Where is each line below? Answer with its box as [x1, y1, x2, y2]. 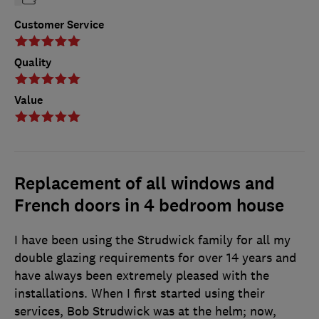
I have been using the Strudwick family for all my [14, 232, 291, 249]
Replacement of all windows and [14, 172, 275, 196]
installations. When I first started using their [14, 286, 265, 302]
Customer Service [14, 17, 104, 33]
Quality [14, 55, 52, 70]
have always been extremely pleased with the [14, 268, 269, 284]
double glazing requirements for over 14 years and [14, 250, 296, 266]
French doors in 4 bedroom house [14, 194, 284, 218]
